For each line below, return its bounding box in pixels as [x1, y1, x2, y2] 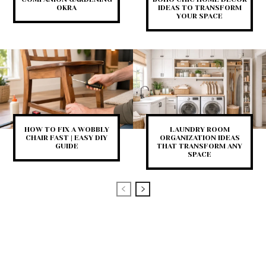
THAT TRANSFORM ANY [157, 142, 242, 151]
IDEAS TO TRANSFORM [157, 3, 242, 12]
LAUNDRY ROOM [169, 125, 230, 134]
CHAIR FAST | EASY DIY [26, 134, 107, 142]
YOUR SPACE [176, 11, 223, 20]
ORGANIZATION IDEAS [159, 134, 240, 142]
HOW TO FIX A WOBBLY [24, 125, 109, 134]
